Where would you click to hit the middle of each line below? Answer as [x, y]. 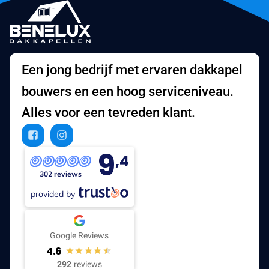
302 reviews [61, 174]
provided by [53, 194]
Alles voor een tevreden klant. [108, 112]
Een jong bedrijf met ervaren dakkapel [132, 69]
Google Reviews [80, 235]
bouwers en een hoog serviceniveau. [128, 91]
